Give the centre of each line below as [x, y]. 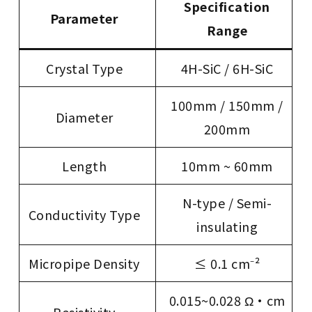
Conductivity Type [84, 215]
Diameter [84, 117]
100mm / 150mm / [227, 106]
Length [85, 166]
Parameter [84, 18]
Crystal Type [85, 69]
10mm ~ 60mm [227, 166]
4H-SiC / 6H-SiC [227, 69]
